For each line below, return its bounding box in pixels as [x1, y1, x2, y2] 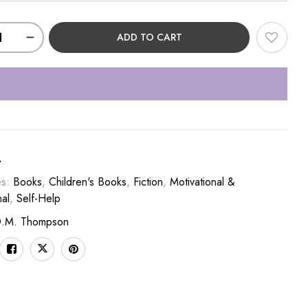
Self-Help [16, 190, 61, 206]
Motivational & [170, 174, 236, 190]
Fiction [133, 174, 164, 190]
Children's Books [49, 174, 127, 190]
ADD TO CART [116, 30, 182, 44]
